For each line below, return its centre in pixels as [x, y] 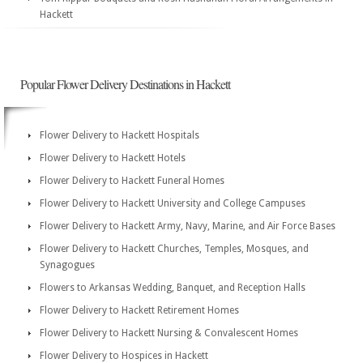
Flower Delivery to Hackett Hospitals [120, 135]
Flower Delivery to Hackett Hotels [113, 158]
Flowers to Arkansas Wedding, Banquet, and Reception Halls [173, 288]
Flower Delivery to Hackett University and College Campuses [173, 203]
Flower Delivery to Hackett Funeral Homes [132, 181]
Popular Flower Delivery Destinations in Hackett [125, 84]
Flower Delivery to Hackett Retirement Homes [139, 310]
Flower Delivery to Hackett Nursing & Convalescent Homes [169, 333]
